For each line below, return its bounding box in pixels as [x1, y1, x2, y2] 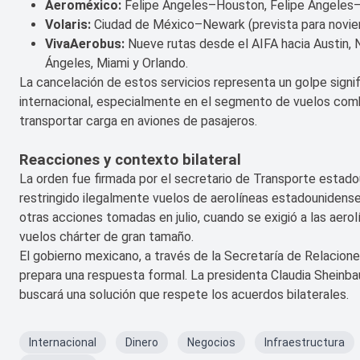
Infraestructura [264, 336, 345, 350]
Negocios [187, 336, 235, 350]
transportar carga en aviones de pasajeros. [19, 113, 257, 129]
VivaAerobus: [45, 36, 125, 52]
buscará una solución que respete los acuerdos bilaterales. [19, 287, 349, 303]
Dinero [125, 336, 158, 350]
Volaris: [45, 17, 91, 33]
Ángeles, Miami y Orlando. [45, 55, 188, 72]
